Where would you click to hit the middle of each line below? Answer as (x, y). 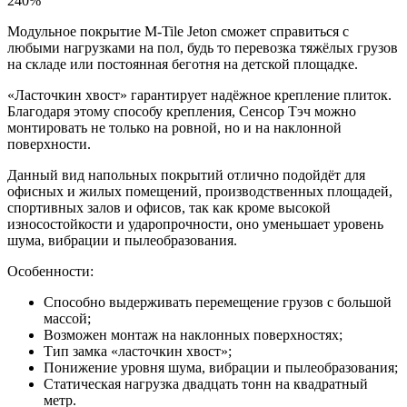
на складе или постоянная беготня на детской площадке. (183, 65)
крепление (307, 95)
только (129, 128)
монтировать (47, 128)
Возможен (75, 335)
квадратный (331, 384)
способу (138, 112)
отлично (253, 175)
